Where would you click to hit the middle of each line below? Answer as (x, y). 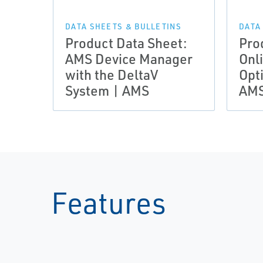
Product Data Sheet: (126, 43)
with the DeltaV (112, 75)
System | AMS (107, 90)
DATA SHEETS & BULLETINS (123, 26)
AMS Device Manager (129, 59)
